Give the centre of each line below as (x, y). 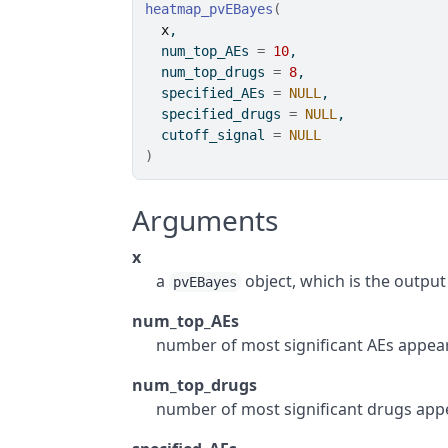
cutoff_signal (209, 135)
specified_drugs (217, 114)
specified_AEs (209, 93)
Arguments (205, 220)
